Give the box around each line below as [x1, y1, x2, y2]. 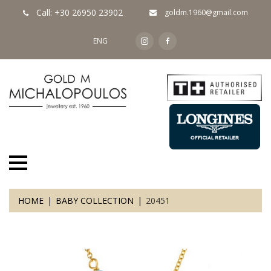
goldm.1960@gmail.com [163, 7, 248, 18]
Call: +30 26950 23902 [36, 7, 123, 18]
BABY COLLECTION [56, 194, 134, 206]
